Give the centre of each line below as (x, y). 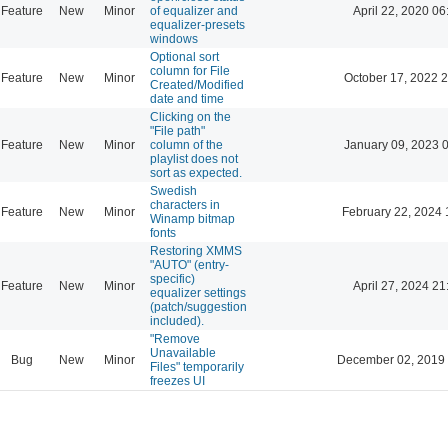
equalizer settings (198, 292)
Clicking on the (190, 116)
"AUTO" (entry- (189, 264)
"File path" (177, 130)
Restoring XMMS (196, 250)
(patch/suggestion (198, 306)
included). (177, 320)
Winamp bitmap (192, 218)
